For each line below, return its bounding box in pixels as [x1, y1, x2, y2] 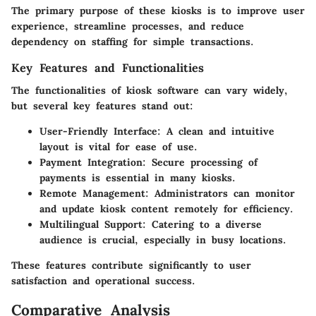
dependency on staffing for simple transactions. [11, 35, 254, 49]
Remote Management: [39, 187, 149, 200]
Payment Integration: [39, 156, 146, 169]
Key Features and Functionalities [11, 61, 204, 75]
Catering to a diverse [146, 218, 262, 231]
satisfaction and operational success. [11, 274, 195, 288]
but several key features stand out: [11, 99, 193, 113]
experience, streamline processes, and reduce [11, 20, 244, 33]
